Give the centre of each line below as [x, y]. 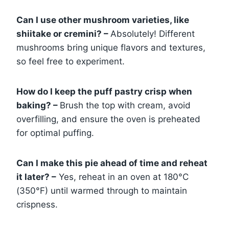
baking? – [38, 105]
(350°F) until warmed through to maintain [102, 190]
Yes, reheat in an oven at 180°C [122, 177]
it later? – [36, 177]
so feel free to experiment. [71, 61]
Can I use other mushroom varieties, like [103, 20]
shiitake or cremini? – [63, 33]
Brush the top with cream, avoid [125, 105]
